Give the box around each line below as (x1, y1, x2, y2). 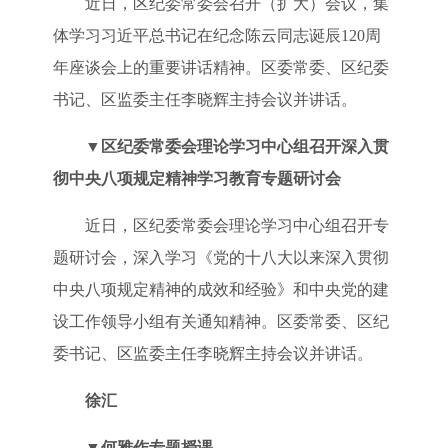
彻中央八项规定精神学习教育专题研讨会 (52, 169, 341, 187)
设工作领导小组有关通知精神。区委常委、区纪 (52, 312, 389, 330)
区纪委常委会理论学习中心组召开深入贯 (100, 137, 389, 155)
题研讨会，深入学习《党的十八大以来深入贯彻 (52, 248, 389, 266)
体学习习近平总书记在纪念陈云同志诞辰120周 (52, 26, 381, 44)
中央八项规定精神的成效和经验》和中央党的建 (52, 280, 389, 298)
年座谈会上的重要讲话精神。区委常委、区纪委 (52, 58, 389, 76)
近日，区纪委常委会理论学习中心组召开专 (84, 216, 389, 234)
